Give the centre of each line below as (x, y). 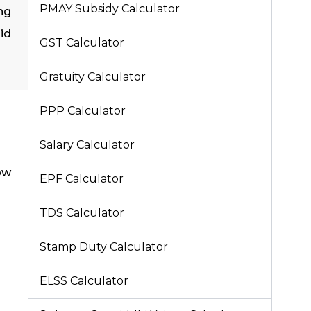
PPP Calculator (83, 110)
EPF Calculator (82, 178)
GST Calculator (82, 42)
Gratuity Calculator (93, 76)
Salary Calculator (87, 144)
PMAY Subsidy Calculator (110, 8)
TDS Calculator (82, 212)
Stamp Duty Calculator (104, 246)
